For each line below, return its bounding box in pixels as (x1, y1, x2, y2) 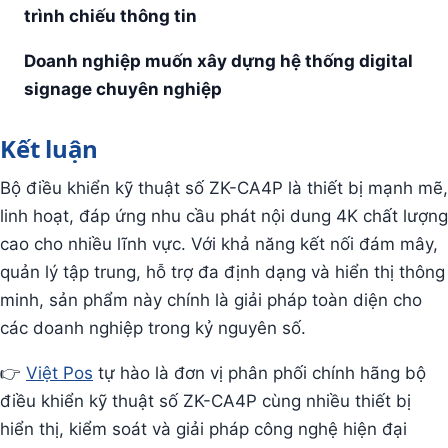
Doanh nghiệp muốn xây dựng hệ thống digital (24, 50, 413, 71)
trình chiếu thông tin (24, 5, 197, 26)
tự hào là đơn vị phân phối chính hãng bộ (93, 362, 426, 383)
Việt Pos (26, 362, 93, 383)
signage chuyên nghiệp (24, 78, 222, 99)
